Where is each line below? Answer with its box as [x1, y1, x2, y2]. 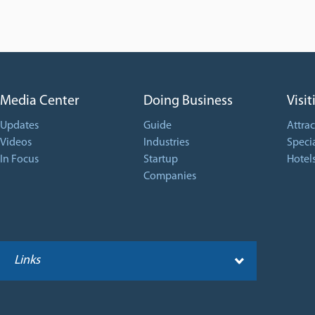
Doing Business [143, 94, 233, 108]
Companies [143, 171, 196, 182]
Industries [143, 137, 189, 148]
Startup [143, 154, 178, 165]
